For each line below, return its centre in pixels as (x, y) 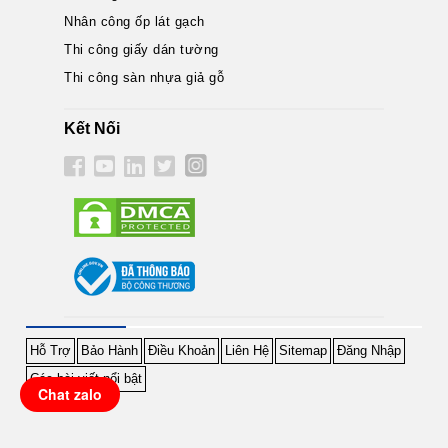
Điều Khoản (182, 351)
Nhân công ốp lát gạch (134, 22)
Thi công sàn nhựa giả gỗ (144, 78)
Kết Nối (92, 129)
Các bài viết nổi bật (86, 379)
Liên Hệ (247, 351)
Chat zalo (70, 394)
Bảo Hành (110, 351)
